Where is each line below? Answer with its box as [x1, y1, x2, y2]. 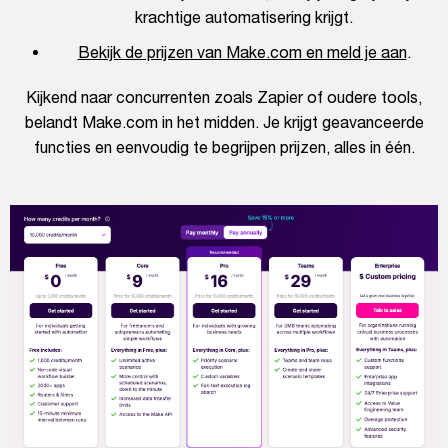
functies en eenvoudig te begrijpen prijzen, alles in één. [33, 138, 415, 157]
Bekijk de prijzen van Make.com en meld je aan [77, 43, 407, 62]
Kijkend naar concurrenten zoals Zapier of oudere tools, [26, 88, 422, 107]
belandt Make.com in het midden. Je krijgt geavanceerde [24, 113, 424, 132]
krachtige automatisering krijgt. [135, 8, 353, 27]
